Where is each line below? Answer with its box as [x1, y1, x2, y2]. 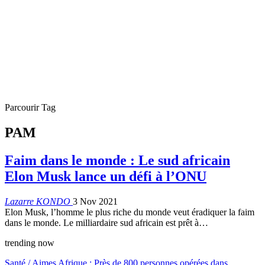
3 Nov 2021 [73, 196, 118, 206]
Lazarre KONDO [5, 196, 73, 206]
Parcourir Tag [5, 102, 56, 112]
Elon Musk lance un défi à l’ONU [5, 168, 206, 184]
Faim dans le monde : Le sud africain [5, 152, 230, 168]
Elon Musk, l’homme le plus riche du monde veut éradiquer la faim [5, 206, 254, 217]
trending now [5, 237, 54, 248]
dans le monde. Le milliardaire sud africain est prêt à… [5, 217, 208, 228]
